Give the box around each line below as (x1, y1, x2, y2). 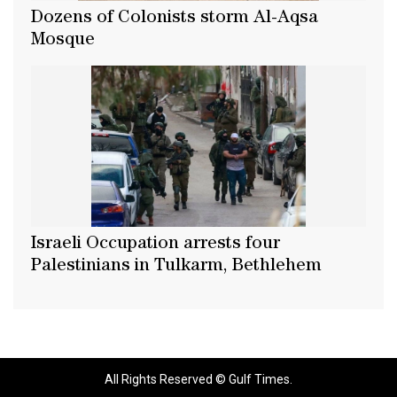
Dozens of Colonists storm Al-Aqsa (31, 10, 318, 28)
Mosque (31, 32, 95, 51)
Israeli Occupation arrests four (31, 235, 280, 253)
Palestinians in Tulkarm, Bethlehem (31, 257, 322, 276)
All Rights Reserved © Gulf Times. (105, 371, 292, 386)
